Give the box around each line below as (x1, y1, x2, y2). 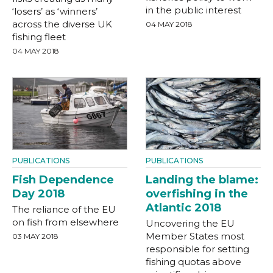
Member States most (146, 230, 244, 242)
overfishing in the (146, 186, 248, 200)
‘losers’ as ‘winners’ (12, 5, 97, 17)
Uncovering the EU (146, 217, 235, 229)
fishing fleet (12, 30, 66, 43)
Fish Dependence (12, 172, 114, 186)
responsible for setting (146, 243, 249, 255)
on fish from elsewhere (12, 216, 119, 228)
